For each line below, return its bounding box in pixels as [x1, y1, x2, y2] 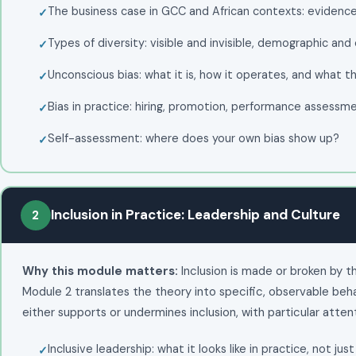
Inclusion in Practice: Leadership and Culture [50, 206, 340, 223]
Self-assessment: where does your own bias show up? [47, 130, 339, 145]
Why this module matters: [21, 262, 178, 279]
